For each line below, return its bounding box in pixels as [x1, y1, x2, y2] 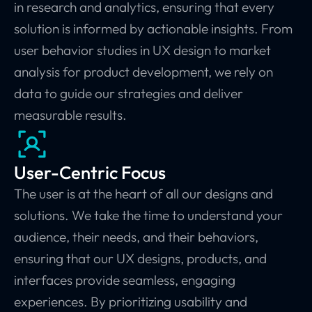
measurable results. [14, 107, 127, 124]
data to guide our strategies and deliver [14, 85, 243, 102]
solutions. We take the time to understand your [14, 207, 283, 224]
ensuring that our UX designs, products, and [14, 250, 267, 267]
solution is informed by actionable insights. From [14, 20, 292, 38]
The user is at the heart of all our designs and [14, 185, 273, 203]
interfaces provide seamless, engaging [14, 272, 235, 289]
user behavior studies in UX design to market [14, 42, 271, 59]
